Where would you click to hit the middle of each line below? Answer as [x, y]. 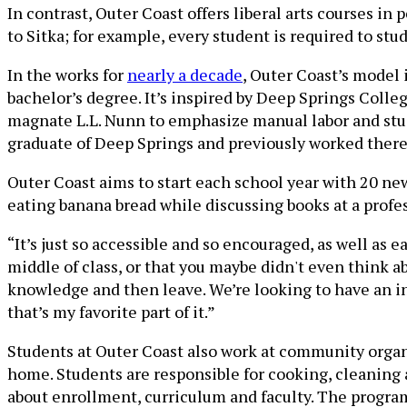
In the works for [67, 75]
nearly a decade [185, 75]
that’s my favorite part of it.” [111, 312]
